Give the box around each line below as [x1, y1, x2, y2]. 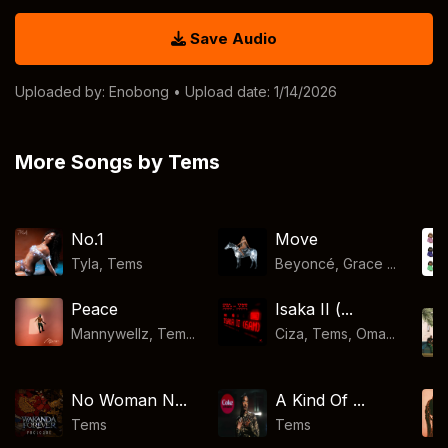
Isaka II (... [274, 299, 353, 319]
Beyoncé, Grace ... [274, 255, 396, 272]
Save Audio [186, 29, 277, 48]
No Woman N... [71, 390, 188, 410]
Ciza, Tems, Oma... [274, 325, 395, 342]
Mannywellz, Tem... [71, 325, 196, 342]
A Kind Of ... [274, 390, 365, 410]
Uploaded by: [15, 83, 109, 100]
